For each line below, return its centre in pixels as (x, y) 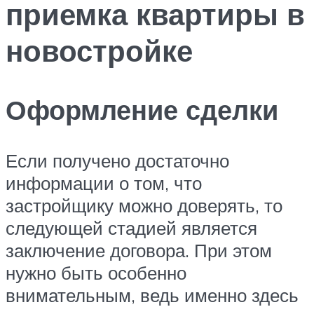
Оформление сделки (142, 110)
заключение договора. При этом (139, 251)
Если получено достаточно (117, 161)
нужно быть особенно (96, 273)
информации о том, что (104, 183)
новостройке (99, 50)
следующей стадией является (131, 228)
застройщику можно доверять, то (144, 206)
